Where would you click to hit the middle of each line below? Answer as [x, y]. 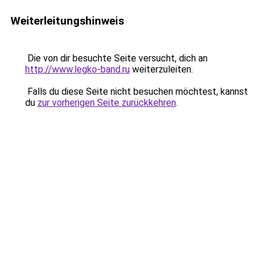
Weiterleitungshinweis [67, 21]
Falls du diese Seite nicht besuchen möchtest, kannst [137, 92]
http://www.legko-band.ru [77, 69]
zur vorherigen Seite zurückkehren [107, 103]
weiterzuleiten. [161, 69]
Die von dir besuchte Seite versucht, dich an [116, 58]
